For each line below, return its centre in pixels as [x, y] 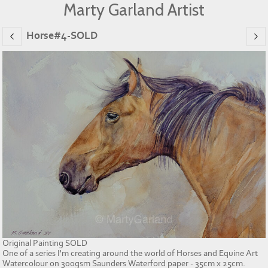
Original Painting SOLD [45, 243]
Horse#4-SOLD [62, 36]
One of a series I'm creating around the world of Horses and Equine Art [130, 254]
